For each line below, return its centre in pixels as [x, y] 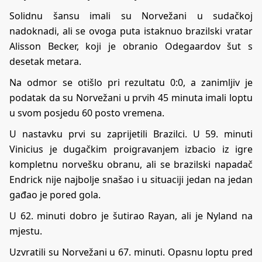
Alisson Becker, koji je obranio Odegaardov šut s [131, 46]
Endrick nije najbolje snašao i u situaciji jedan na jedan [131, 179]
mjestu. [26, 231]
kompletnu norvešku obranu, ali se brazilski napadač [131, 164]
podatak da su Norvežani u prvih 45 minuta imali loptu [131, 97]
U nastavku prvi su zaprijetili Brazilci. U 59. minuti [131, 134]
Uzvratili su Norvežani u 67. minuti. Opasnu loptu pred [131, 252]
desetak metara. [45, 61]
